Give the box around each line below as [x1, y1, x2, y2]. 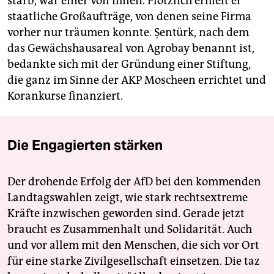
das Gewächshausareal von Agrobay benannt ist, [7, 42, 254, 56]
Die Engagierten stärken [7, 136, 163, 154]
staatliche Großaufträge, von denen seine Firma [7, 10, 251, 24]
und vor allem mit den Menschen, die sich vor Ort [7, 239, 259, 253]
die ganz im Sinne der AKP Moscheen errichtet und [7, 73, 266, 87]
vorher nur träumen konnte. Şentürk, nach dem [7, 26, 249, 40]
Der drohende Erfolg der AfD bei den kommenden [7, 175, 261, 189]
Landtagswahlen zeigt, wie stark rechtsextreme [7, 191, 248, 205]
